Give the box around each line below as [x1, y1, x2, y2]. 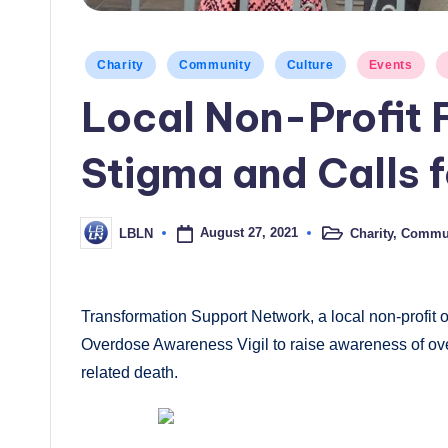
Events [368, 58, 413, 73]
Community [179, 58, 252, 73]
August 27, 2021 [199, 225, 298, 241]
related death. [81, 364, 178, 382]
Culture [286, 58, 334, 73]
